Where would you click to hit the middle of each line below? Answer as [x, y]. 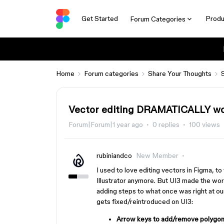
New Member [157, 155]
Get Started [99, 18]
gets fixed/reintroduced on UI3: [145, 201]
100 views [204, 124]
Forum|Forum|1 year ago [106, 124]
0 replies [166, 124]
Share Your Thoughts [180, 73]
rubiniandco [114, 155]
